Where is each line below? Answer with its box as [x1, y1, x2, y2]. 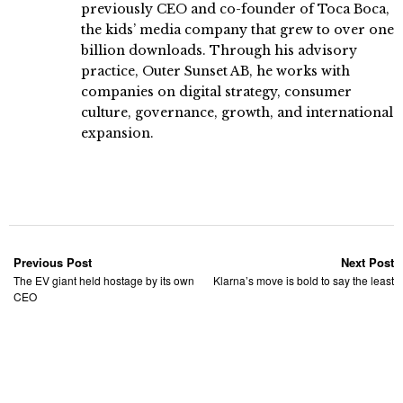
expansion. [81, 124, 154, 141]
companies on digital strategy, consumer [81, 83, 352, 100]
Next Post [341, 253, 394, 271]
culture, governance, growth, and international [81, 103, 393, 121]
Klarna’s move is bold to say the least [213, 272, 394, 288]
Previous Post [13, 253, 92, 271]
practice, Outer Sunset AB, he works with [81, 62, 350, 79]
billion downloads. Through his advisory [81, 41, 357, 58]
